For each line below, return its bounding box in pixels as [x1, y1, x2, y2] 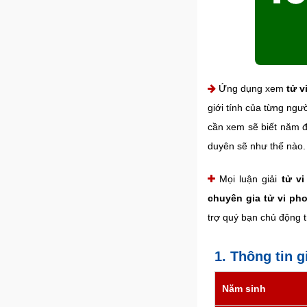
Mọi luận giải [215, 173, 282, 184]
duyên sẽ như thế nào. [208, 140, 306, 151]
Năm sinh [222, 283, 266, 294]
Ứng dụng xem [216, 83, 287, 94]
